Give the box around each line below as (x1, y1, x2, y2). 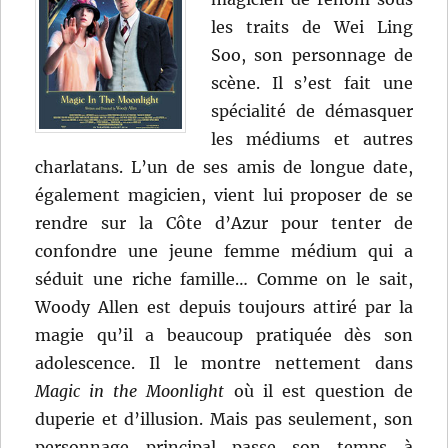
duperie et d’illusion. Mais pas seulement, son (35, 409, 413, 430)
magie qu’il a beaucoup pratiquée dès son (35, 325, 413, 346)
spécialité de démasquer (211, 101, 413, 122)
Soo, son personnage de (211, 45, 413, 66)
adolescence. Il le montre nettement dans (35, 353, 413, 374)
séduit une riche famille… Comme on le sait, (35, 269, 413, 290)
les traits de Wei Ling (211, 17, 413, 38)
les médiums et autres (211, 129, 413, 150)
